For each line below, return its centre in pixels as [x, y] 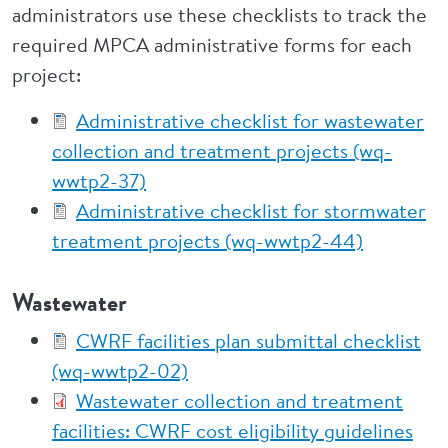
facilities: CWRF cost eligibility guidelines [232, 430]
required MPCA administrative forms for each [212, 44]
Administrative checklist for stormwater [251, 210]
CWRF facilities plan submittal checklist [248, 340]
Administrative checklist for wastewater [250, 120]
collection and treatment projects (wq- [222, 150]
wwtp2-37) [99, 180]
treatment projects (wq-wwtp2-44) [207, 240]
